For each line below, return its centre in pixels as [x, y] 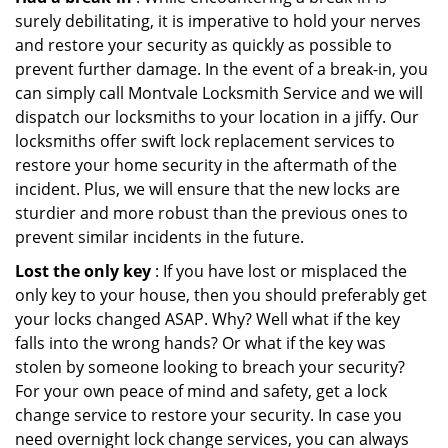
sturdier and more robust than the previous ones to [211, 213]
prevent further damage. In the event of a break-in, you [221, 69]
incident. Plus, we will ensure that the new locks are [207, 189]
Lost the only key [83, 271]
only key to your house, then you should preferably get [221, 295]
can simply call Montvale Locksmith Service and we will [219, 93]
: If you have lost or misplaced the [279, 271]
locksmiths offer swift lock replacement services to [205, 141]
